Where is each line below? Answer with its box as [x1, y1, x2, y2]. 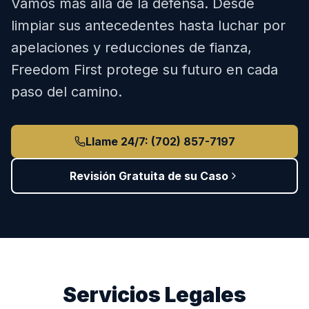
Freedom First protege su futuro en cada [11, 61, 278, 78]
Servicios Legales [63, 282, 246, 307]
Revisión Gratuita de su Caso [70, 169, 228, 183]
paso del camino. [11, 83, 122, 100]
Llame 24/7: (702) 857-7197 [85, 134, 235, 148]
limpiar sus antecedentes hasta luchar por [11, 17, 286, 34]
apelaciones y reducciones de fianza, [11, 39, 252, 56]
